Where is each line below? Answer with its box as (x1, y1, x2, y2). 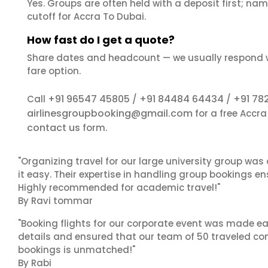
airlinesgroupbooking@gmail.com (27, 106, 193, 120)
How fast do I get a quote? (27, 32, 175, 47)
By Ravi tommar (18, 194, 93, 207)
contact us (27, 121, 80, 135)
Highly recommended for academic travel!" (18, 181, 220, 194)
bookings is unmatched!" (18, 243, 135, 256)
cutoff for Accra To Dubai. (27, 10, 146, 23)
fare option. (27, 65, 81, 77)
